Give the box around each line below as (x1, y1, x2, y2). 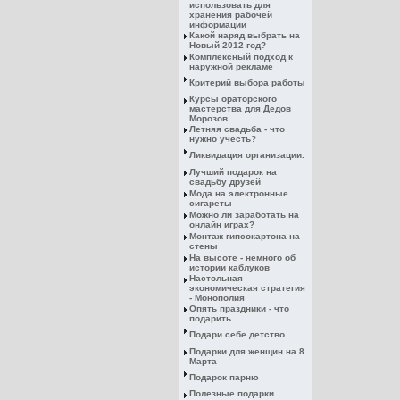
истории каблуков (189, 262, 270, 272)
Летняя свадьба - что (189, 124, 285, 134)
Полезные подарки (189, 388, 274, 398)
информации (189, 20, 246, 29)
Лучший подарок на (189, 167, 277, 177)
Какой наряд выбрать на (189, 30, 300, 40)
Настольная (189, 273, 243, 283)
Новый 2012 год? (189, 40, 266, 50)
